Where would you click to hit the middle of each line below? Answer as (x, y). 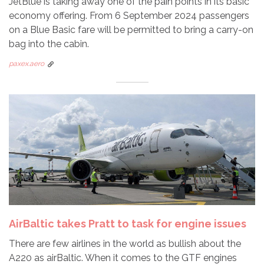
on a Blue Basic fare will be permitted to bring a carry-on (131, 29)
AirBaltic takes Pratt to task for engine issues (128, 223)
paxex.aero (27, 63)
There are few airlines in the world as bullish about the (125, 243)
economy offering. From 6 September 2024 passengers (129, 15)
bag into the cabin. (49, 44)
